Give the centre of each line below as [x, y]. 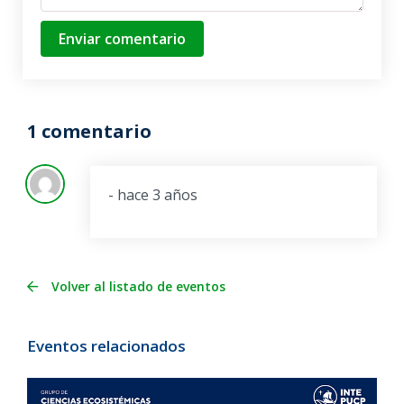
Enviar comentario [122, 38]
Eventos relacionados [106, 346]
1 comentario [89, 132]
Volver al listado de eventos [138, 286]
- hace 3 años [153, 195]
